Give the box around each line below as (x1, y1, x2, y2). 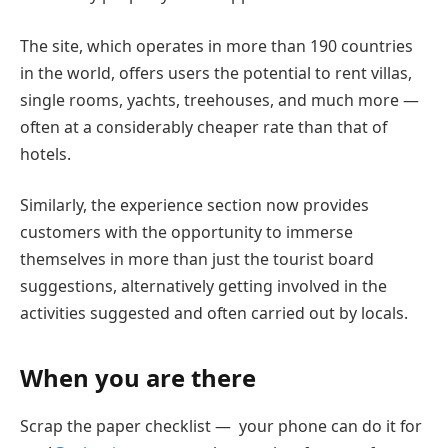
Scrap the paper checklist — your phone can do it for (20, 414, 422, 437)
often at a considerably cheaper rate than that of (20, 115, 387, 138)
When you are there (20, 360, 256, 394)
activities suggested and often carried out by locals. (20, 302, 408, 325)
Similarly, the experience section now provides (20, 194, 369, 217)
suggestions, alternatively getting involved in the (20, 275, 387, 298)
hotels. (20, 142, 71, 165)
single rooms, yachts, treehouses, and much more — (20, 88, 419, 111)
